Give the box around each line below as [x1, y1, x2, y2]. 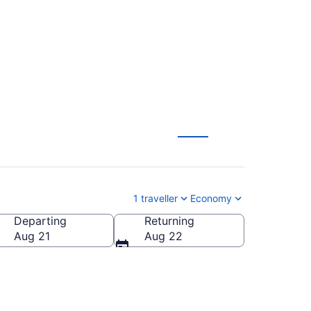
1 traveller [133, 192, 178, 204]
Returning [144, 213, 194, 228]
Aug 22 [144, 228, 183, 243]
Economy [190, 192, 232, 204]
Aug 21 [14, 228, 50, 243]
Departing [14, 213, 67, 228]
